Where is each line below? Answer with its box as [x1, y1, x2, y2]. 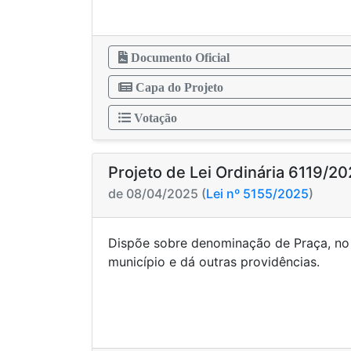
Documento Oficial [128, 51, 230, 63]
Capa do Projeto [132, 81, 223, 93]
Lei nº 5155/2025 [206, 186, 309, 201]
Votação [131, 111, 177, 124]
